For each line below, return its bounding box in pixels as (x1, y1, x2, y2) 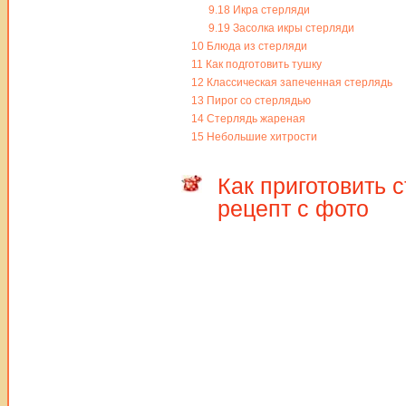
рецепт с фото (217, 195, 369, 221)
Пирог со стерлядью (204, 94, 311, 108)
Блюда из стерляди (204, 40, 307, 53)
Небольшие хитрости (204, 130, 317, 144)
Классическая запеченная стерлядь (204, 76, 392, 90)
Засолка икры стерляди (229, 22, 354, 35)
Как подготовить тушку (203, 58, 322, 72)
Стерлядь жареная (204, 112, 305, 126)
